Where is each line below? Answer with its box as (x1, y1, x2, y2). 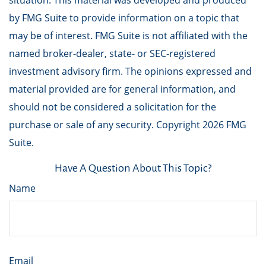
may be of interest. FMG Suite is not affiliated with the (9, 29, 248, 42)
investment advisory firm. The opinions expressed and (9, 65, 252, 78)
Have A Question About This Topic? (55, 162, 211, 174)
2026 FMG (202, 118, 246, 131)
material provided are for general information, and (9, 83, 236, 96)
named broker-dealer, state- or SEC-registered (9, 47, 216, 60)
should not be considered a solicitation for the (9, 100, 216, 113)
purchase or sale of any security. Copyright (9, 118, 202, 131)
